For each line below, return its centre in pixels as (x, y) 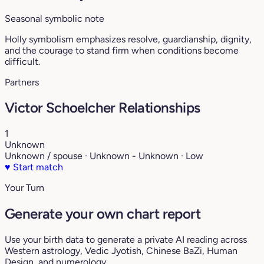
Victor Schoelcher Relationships (103, 108)
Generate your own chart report (103, 214)
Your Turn (24, 188)
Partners (22, 82)
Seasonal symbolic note (55, 18)
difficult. (22, 61)
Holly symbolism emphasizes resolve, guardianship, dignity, (128, 39)
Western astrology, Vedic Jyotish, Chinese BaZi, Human (121, 251)
